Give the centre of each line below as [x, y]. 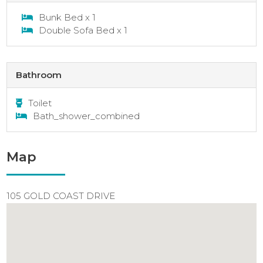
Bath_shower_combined [87, 116]
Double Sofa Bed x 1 [83, 30]
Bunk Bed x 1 [68, 17]
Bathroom [39, 75]
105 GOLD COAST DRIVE [61, 196]
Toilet [40, 103]
